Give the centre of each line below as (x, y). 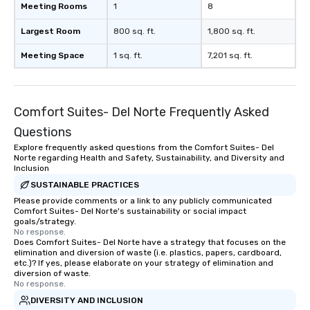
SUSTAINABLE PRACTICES (85, 184)
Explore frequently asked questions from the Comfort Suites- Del (144, 147)
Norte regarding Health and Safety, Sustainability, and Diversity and (149, 158)
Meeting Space (53, 55)
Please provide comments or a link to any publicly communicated (143, 201)
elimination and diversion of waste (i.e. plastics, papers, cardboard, (148, 253)
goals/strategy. (45, 221)
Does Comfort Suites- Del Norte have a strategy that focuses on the (150, 242)
